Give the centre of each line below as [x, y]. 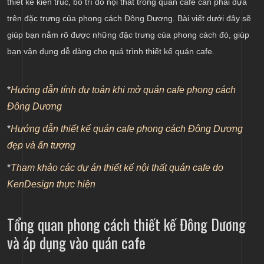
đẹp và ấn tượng [41, 146]
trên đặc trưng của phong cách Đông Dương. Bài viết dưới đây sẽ [129, 19]
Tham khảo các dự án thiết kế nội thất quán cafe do [117, 168]
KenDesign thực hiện [51, 184]
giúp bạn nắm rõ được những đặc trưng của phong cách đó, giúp [128, 35]
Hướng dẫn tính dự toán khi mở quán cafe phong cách [123, 90]
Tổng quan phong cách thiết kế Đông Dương [126, 225]
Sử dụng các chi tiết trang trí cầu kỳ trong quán [132, 27]
